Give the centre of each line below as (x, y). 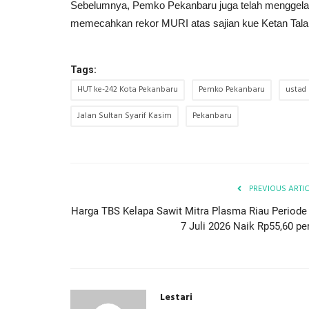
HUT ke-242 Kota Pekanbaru (128, 89)
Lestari (176, 297)
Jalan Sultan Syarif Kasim (124, 116)
